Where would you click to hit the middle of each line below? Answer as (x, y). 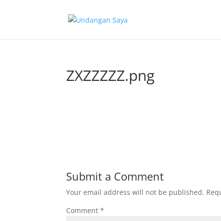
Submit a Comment (115, 176)
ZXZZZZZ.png (110, 75)
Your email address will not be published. (135, 192)
